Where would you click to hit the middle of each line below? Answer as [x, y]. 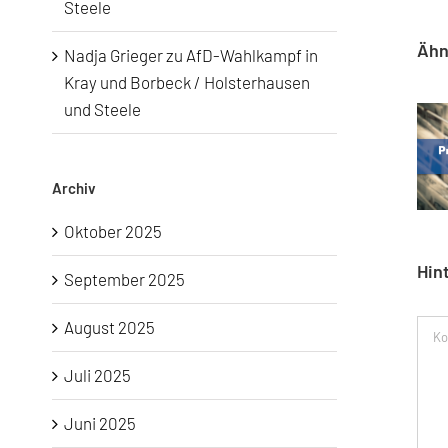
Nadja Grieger [113, 54]
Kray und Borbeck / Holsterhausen [187, 81]
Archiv [74, 187]
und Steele [102, 108]
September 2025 [124, 278]
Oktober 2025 [113, 230]
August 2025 [109, 326]
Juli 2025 [97, 374]
